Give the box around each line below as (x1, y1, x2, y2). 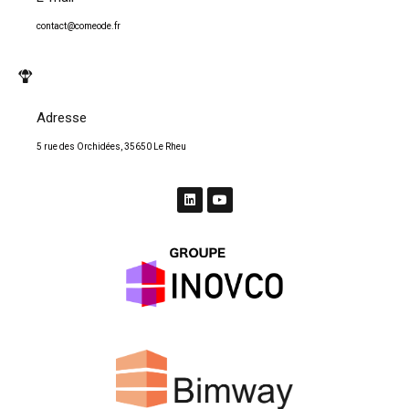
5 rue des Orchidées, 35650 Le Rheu (37, 141, 186, 152)
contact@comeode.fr (37, 21, 121, 32)
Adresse (37, 109, 87, 126)
